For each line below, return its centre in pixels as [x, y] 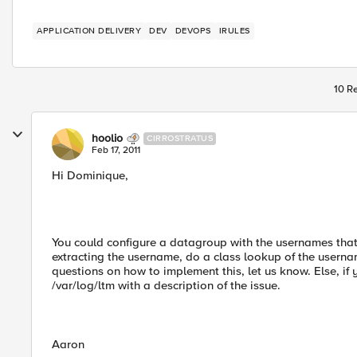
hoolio [107, 138]
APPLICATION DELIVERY [89, 31]
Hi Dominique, [90, 175]
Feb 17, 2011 [116, 150]
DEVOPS [193, 31]
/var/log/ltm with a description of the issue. [166, 285]
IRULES [234, 31]
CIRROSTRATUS [180, 138]
